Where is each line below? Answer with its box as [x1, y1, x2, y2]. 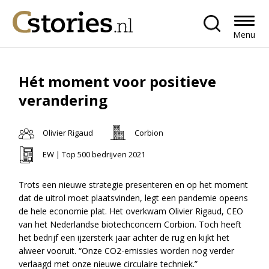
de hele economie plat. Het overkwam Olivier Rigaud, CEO [19, 205, 244, 217]
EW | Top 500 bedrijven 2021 [43, 148, 146, 160]
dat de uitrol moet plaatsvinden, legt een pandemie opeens [19, 192, 249, 204]
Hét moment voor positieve [19, 71, 217, 91]
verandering [19, 90, 108, 110]
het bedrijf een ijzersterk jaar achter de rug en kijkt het [19, 231, 230, 243]
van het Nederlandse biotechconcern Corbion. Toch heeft [19, 218, 242, 230]
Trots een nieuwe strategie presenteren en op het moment [19, 178, 249, 190]
